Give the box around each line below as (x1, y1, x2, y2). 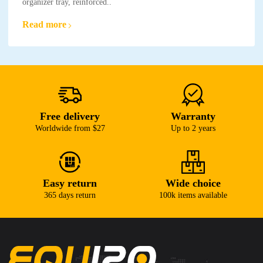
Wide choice (166, 177, 221, 190)
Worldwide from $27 (35, 124, 105, 133)
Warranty (171, 110, 215, 123)
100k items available (159, 191, 227, 200)
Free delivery (40, 110, 100, 123)
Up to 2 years (171, 124, 215, 133)
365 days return (44, 191, 96, 200)
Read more (22, 19, 66, 30)
